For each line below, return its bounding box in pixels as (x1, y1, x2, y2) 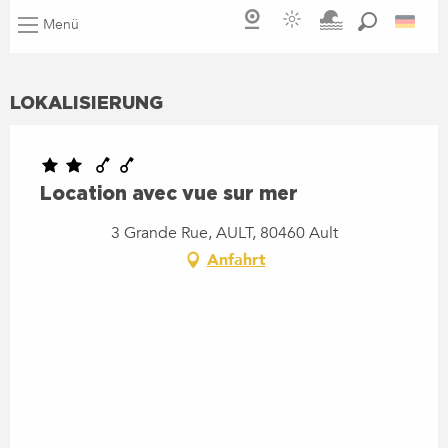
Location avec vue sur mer (40, 181, 298, 203)
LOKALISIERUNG (10, 91, 163, 112)
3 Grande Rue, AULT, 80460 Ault (110, 221, 338, 244)
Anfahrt (206, 248, 266, 271)
